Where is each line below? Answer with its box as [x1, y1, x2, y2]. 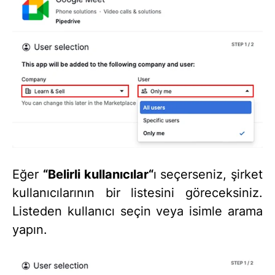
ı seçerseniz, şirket [153, 167, 263, 182]
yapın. [12, 222, 47, 238]
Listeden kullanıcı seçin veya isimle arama [12, 204, 263, 219]
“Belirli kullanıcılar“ [42, 167, 153, 182]
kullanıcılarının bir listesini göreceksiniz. [12, 185, 263, 201]
